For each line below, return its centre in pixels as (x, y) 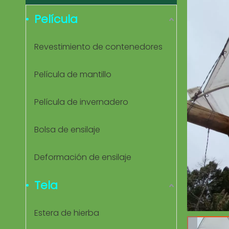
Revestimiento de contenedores (98, 47)
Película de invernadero (81, 102)
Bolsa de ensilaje (67, 130)
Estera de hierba (67, 213)
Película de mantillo (73, 74)
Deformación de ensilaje (83, 157)
